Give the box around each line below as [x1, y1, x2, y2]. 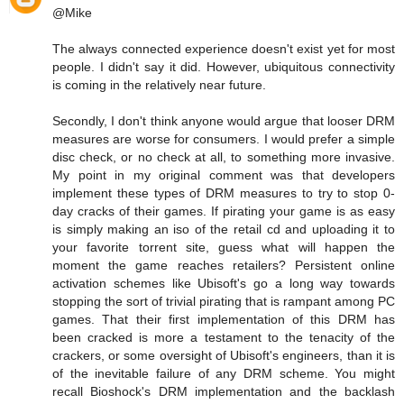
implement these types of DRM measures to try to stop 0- [52, 185, 395, 200]
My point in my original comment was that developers [52, 167, 395, 182]
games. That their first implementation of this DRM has [52, 311, 395, 326]
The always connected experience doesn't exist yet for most [52, 41, 395, 56]
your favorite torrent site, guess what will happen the [52, 239, 395, 254]
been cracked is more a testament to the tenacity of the [52, 329, 395, 344]
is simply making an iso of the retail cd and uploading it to [52, 221, 395, 236]
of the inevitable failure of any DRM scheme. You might [52, 365, 395, 381]
